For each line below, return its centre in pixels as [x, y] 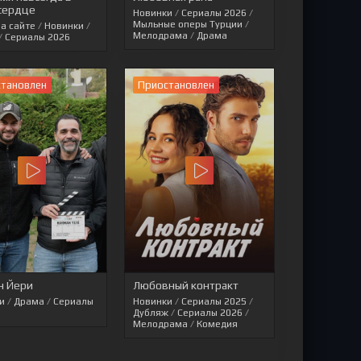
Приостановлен [176, 85]
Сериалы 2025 [214, 301]
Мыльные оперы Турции [188, 25]
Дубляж [151, 312]
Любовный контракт [186, 285]
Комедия [218, 324]
